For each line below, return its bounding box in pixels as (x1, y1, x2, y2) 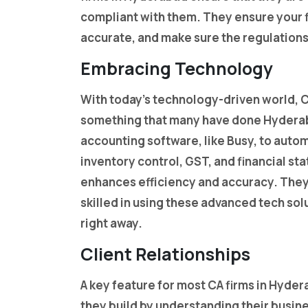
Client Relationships (80, 242, 250, 267)
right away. (80, 215, 142, 232)
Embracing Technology (80, 56, 273, 81)
